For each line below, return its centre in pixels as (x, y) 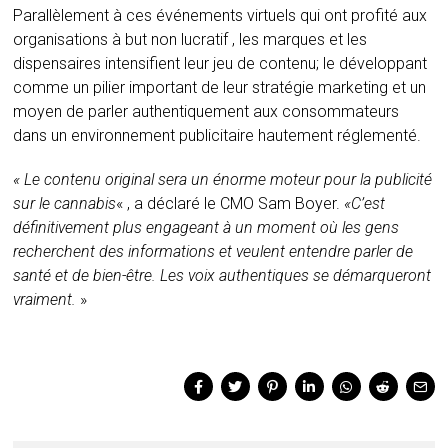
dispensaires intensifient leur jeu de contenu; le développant (220, 64)
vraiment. (45, 300)
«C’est (363, 204)
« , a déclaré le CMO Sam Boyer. (228, 204)
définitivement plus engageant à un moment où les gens (206, 228)
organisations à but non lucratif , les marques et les (190, 40)
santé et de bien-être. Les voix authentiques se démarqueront (222, 276)
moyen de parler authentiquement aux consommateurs (206, 112)
